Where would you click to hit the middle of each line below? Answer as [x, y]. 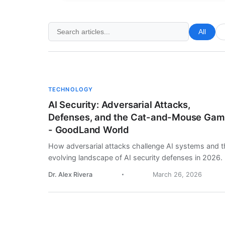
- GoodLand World [89, 130]
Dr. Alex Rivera [70, 175]
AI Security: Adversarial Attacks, [119, 105]
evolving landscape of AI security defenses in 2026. [135, 158]
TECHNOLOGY [71, 90]
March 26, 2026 [178, 175]
